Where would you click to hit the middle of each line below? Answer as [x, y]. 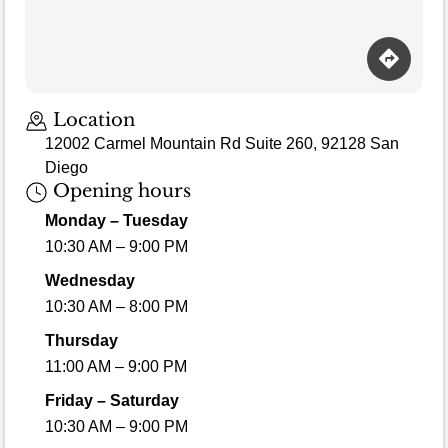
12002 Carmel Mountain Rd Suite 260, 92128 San [222, 144]
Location [91, 119]
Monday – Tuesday [116, 220]
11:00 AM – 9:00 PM [116, 366]
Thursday [81, 340]
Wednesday [90, 280]
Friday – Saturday [112, 400]
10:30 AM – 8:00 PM [116, 306]
